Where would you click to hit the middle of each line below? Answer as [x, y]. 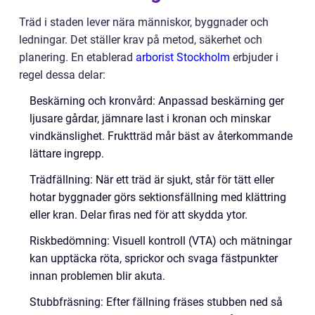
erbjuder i [254, 57]
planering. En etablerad [77, 57]
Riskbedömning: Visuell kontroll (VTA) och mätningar [161, 241]
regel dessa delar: [62, 75]
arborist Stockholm [183, 57]
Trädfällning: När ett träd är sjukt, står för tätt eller [152, 180]
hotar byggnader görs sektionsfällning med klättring [158, 197]
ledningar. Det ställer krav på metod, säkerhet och [141, 40]
